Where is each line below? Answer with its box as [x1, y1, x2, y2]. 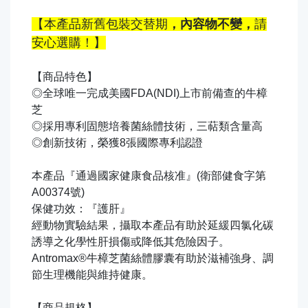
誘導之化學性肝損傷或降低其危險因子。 [32, 236, 230, 248]
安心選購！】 [32, 36, 106, 50]
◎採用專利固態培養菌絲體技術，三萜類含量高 [32, 120, 263, 133]
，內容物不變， [168, 17, 254, 32]
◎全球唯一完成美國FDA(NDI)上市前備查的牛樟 [32, 87, 267, 100]
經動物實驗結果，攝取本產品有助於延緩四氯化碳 [32, 219, 274, 232]
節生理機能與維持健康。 [32, 269, 153, 281]
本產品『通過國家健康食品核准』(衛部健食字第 [32, 170, 266, 182]
